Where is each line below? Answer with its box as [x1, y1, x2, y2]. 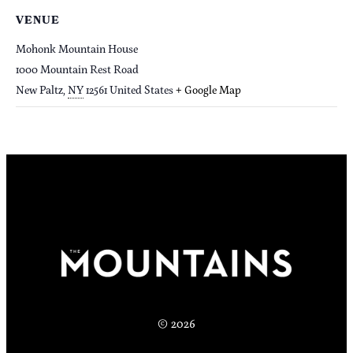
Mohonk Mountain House [16, 40, 138, 58]
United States [110, 81, 173, 98]
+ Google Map [176, 81, 241, 98]
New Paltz [16, 81, 63, 98]
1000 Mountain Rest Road [16, 61, 139, 78]
